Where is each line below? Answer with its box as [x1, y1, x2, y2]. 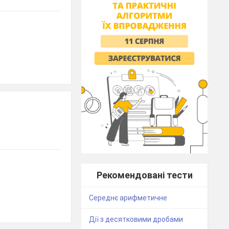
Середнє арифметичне [89, 194, 168, 202]
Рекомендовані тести [96, 170, 193, 181]
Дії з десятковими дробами [89, 215, 184, 224]
